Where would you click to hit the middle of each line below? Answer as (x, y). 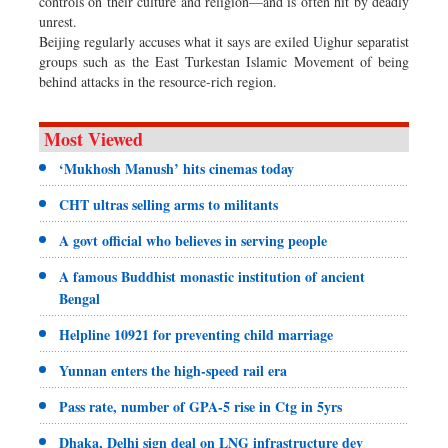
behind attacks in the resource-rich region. (158, 81)
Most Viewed (93, 138)
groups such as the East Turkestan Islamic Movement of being (224, 61)
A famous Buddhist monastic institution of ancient (212, 276)
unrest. (58, 21)
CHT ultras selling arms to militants (168, 204)
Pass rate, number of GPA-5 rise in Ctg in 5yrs (200, 406)
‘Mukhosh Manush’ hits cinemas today (176, 168)
